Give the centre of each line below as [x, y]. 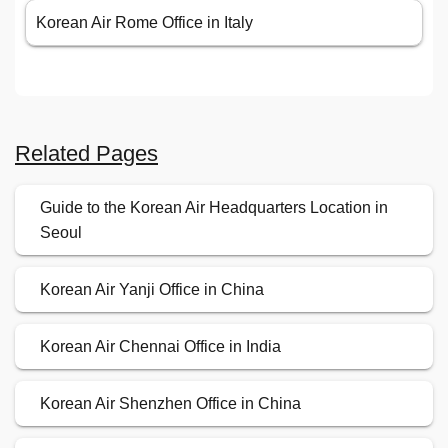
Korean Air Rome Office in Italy [144, 23]
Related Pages [86, 154]
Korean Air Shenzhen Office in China [170, 404]
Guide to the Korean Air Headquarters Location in [214, 208]
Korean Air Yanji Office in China [152, 290]
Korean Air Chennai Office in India [160, 347]
